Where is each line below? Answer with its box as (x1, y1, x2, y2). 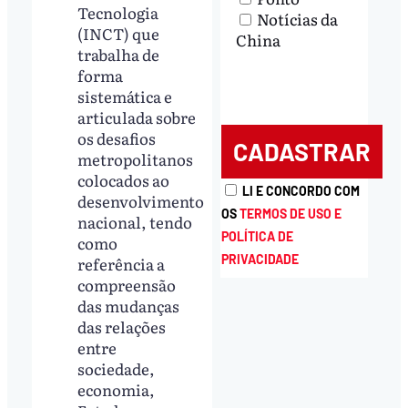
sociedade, (77, 356, 156, 380)
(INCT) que (77, 21, 160, 45)
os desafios (77, 126, 157, 149)
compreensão (77, 272, 177, 296)
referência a (77, 251, 166, 275)
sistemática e (77, 84, 173, 107)
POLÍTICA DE (220, 228, 293, 244)
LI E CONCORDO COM (241, 182, 360, 199)
